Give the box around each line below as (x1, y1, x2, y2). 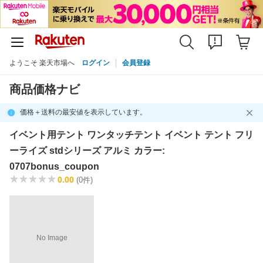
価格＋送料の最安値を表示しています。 (20, 108, 147, 117)
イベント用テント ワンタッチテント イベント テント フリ (9, 129, 254, 140)
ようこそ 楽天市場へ (9, 58, 75, 67)
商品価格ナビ (9, 82, 80, 96)
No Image (36, 234, 68, 242)
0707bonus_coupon (9, 161, 99, 171)
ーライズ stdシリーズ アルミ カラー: (9, 145, 165, 156)
